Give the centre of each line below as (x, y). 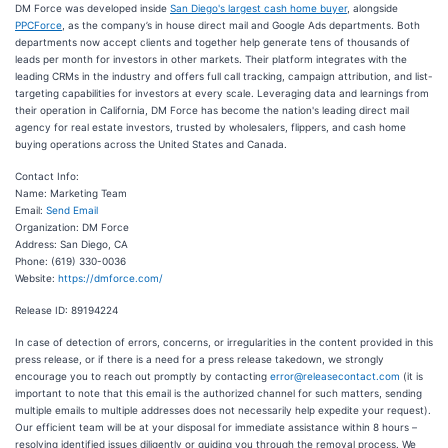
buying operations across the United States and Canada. (151, 143)
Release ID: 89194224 (66, 309)
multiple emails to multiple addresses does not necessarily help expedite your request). (223, 409)
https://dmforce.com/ (110, 277)
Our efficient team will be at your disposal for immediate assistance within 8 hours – (216, 426)
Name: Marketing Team (71, 192)
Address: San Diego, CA (71, 243)
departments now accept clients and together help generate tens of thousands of (212, 41)
